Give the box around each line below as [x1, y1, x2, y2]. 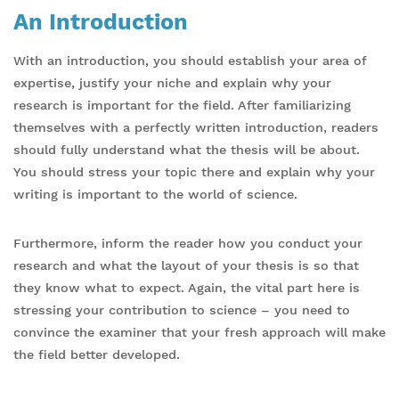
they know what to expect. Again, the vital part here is [13, 280, 360, 295]
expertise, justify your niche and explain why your [13, 75, 331, 90]
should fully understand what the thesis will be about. [13, 142, 360, 157]
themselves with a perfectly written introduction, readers [13, 119, 379, 134]
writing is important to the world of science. [13, 186, 297, 201]
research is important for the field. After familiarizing [13, 97, 351, 112]
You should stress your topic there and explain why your [13, 164, 375, 179]
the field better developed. [13, 346, 180, 362]
